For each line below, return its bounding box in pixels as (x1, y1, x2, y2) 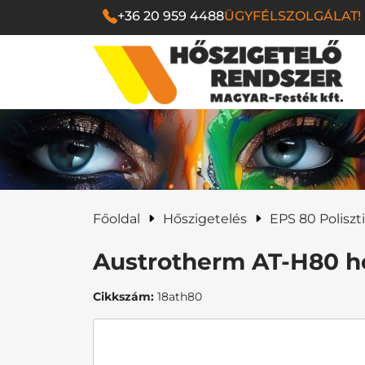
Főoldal (93, 210, 140, 226)
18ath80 (154, 288, 202, 304)
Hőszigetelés (163, 210, 247, 226)
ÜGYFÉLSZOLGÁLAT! (224, 8, 361, 24)
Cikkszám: (93, 288, 154, 304)
